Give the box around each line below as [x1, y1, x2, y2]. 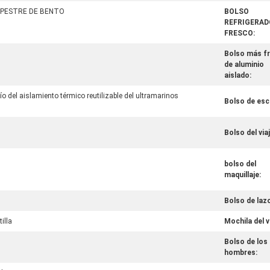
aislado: [224, 71, 251, 80]
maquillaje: [224, 171, 261, 179]
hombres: [224, 248, 257, 257]
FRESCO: [224, 29, 255, 37]
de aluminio [224, 60, 264, 69]
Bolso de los [224, 237, 268, 246]
